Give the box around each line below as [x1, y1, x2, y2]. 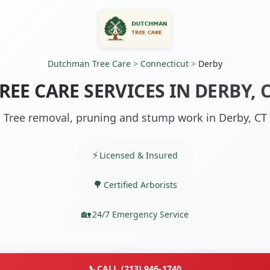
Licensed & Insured [99, 149, 178, 161]
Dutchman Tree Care [48, 58, 131, 70]
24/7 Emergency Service [92, 208, 189, 220]
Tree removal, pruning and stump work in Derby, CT [3, 110, 267, 125]
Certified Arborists [104, 178, 177, 190]
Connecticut [140, 58, 189, 70]
